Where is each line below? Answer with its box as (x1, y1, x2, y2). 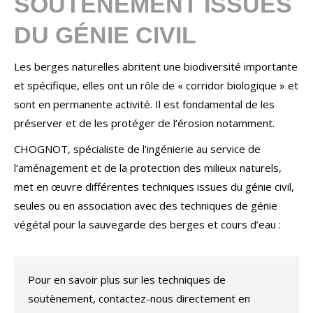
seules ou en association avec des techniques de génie (14, 198, 277, 212)
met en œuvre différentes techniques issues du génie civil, (14, 180, 294, 194)
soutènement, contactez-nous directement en (28, 291, 250, 305)
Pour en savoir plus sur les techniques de (28, 272, 226, 286)
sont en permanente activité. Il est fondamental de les (14, 97, 275, 111)
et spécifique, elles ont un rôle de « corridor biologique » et (14, 78, 298, 92)
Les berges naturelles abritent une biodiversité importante (14, 59, 298, 73)
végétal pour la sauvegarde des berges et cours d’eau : (14, 217, 281, 231)
